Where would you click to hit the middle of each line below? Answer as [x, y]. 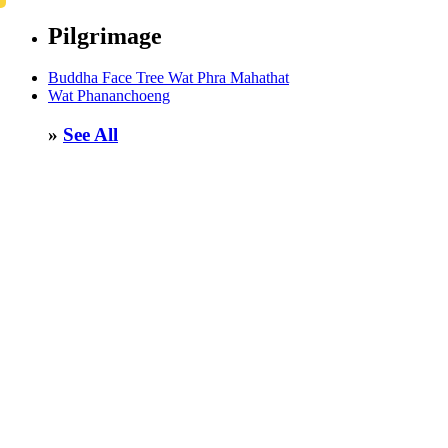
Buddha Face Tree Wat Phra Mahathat [168, 78]
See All [90, 135]
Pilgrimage [105, 35]
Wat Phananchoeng [109, 96]
